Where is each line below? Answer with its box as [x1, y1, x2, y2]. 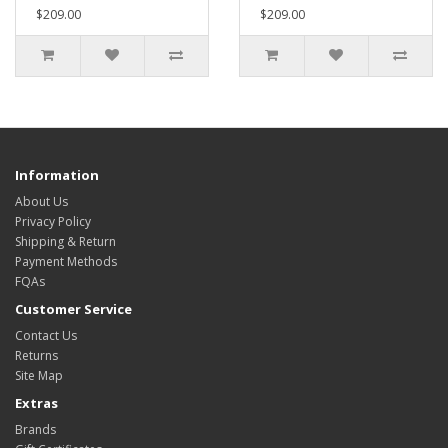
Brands [15, 421, 56, 438]
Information [15, 166, 99, 184]
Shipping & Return [15, 233, 116, 250]
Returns [15, 347, 58, 364]
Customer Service [15, 300, 132, 318]
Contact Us [15, 327, 77, 344]
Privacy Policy [15, 213, 91, 230]
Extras [15, 394, 58, 412]
